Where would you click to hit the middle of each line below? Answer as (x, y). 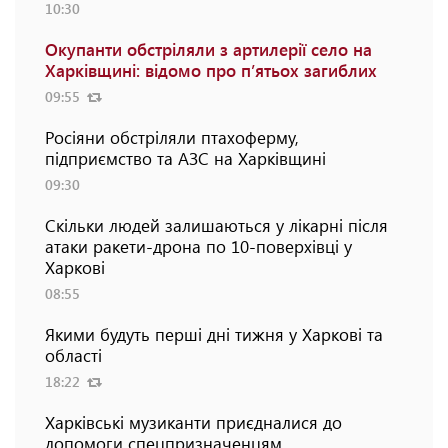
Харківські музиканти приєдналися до (193, 421)
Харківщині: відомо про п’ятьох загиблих (211, 69)
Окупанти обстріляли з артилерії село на (208, 48)
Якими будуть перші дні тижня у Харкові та (214, 333)
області (73, 354)
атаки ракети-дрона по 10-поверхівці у (198, 245)
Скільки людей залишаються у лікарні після (216, 224)
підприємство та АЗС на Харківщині (185, 157)
